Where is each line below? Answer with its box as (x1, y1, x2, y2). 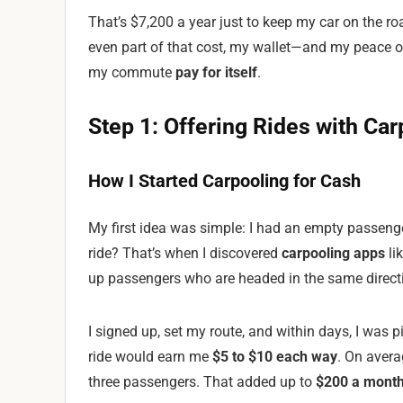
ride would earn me (88, 348, 212, 365)
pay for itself (175, 64, 257, 81)
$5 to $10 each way (212, 348, 337, 365)
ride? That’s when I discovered (88, 245, 282, 262)
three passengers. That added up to (88, 373, 316, 390)
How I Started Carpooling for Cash (88, 170, 361, 192)
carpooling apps (282, 245, 385, 262)
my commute (88, 64, 175, 81)
